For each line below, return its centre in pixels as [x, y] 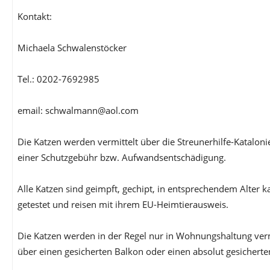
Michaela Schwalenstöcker [72, 48]
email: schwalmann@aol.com [78, 110]
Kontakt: [35, 16]
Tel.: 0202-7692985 [58, 79]
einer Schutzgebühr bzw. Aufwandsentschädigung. [122, 157]
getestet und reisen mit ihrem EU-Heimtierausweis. [123, 204]
